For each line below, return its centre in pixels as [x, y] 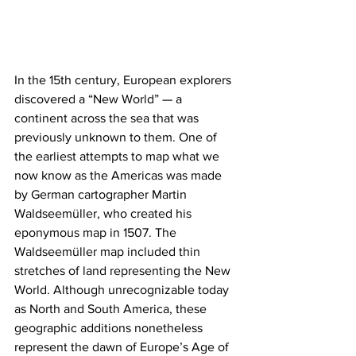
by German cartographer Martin [102, 194]
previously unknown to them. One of [117, 137]
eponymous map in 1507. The [97, 232]
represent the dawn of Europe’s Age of [123, 346]
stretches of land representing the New [124, 270]
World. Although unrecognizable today [123, 289]
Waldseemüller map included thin [109, 251]
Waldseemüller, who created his [104, 213]
